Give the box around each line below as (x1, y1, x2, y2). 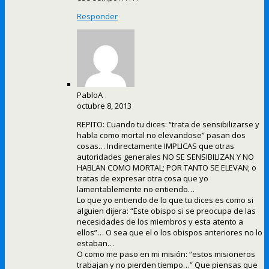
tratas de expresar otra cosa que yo (77, 173, 208, 184)
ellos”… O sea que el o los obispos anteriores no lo (77, 227, 262, 238)
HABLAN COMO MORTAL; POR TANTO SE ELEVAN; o (77, 162, 256, 174)
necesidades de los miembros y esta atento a (77, 216, 243, 228)
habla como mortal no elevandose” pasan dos (77, 130, 246, 141)
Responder (77, 11, 118, 22)
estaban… (77, 238, 114, 249)
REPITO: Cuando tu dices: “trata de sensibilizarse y (77, 119, 259, 130)
